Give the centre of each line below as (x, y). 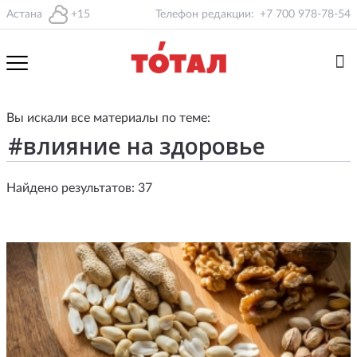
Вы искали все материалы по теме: (108, 118)
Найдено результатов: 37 (79, 188)
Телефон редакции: (205, 14)
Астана (24, 14)
